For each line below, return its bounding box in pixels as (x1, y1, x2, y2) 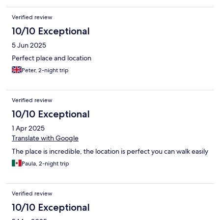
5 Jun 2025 (12, 41, 46, 50)
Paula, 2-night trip (22, 160, 69, 168)
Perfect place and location (12, 54, 91, 63)
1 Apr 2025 (12, 124, 45, 133)
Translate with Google (12, 134, 79, 143)
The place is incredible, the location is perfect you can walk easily (12, 147, 208, 156)
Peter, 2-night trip (22, 66, 69, 75)
